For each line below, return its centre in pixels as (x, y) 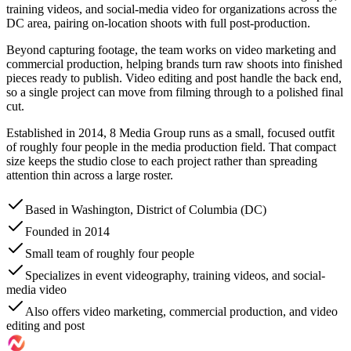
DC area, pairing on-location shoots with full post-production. (158, 23)
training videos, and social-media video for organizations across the (172, 9)
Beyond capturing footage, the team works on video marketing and (171, 49)
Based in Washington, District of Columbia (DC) (146, 209)
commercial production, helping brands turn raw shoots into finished (174, 63)
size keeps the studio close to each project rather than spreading (162, 161)
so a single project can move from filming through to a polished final (175, 92)
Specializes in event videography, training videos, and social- (175, 275)
